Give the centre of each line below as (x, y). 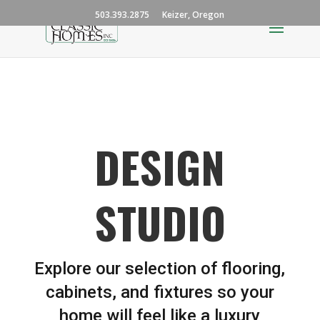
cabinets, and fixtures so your (160, 292)
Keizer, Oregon (194, 15)
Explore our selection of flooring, (160, 269)
